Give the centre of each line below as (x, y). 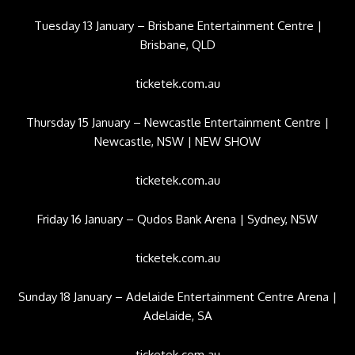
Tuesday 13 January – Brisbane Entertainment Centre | (177, 25)
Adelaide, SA (177, 315)
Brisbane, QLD (177, 44)
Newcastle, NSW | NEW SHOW (177, 141)
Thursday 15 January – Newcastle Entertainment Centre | (177, 122)
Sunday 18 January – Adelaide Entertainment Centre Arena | (177, 296)
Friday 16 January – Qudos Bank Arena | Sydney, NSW (177, 219)
